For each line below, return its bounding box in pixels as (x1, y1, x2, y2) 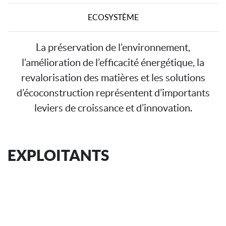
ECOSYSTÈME (87, 13, 139, 22)
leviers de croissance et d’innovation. (34, 102, 192, 114)
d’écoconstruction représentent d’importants (16, 87, 210, 98)
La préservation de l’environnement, (36, 41, 190, 53)
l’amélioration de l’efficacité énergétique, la (22, 56, 204, 68)
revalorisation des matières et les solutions (21, 72, 205, 83)
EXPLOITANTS (8, 146, 109, 164)
